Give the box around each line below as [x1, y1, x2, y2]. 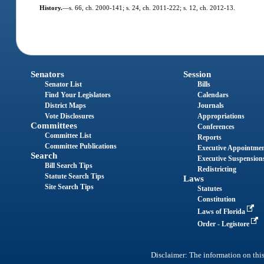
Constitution [197, 195, 236, 204]
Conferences [197, 123, 235, 131]
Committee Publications [45, 142, 117, 151]
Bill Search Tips [45, 161, 93, 170]
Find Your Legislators [45, 91, 111, 100]
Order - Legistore [197, 220, 251, 229]
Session [183, 70, 211, 80]
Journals [197, 101, 224, 110]
